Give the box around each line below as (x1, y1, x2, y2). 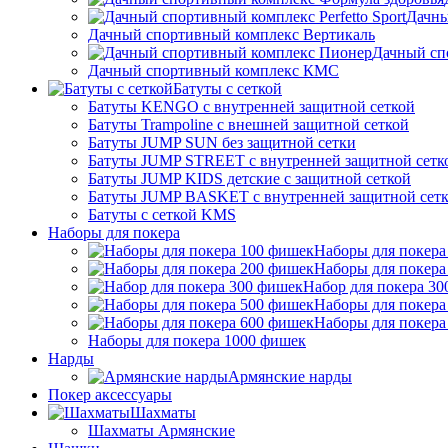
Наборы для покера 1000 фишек (88, 332, 306, 350)
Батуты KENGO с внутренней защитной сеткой (88, 98, 415, 116)
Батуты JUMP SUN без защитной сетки (88, 134, 356, 152)
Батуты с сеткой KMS (88, 206, 236, 224)
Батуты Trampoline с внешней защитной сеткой (88, 116, 409, 134)
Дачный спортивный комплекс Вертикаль (88, 26, 375, 44)
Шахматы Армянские (88, 422, 235, 440)
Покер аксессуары (48, 386, 172, 404)
